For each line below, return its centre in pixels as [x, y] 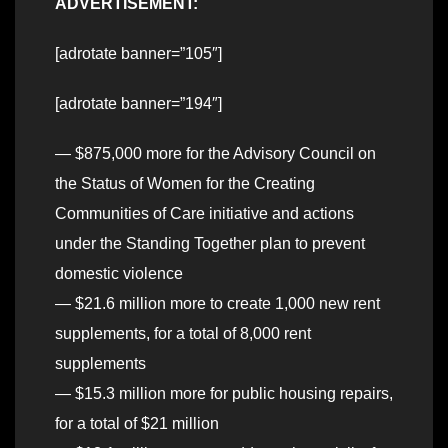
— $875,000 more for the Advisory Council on [215, 154]
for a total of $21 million [137, 424]
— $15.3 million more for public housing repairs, [224, 394]
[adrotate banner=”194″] [138, 104]
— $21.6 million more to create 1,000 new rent [217, 304]
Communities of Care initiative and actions [204, 214]
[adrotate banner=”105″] [138, 54]
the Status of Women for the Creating [185, 184]
